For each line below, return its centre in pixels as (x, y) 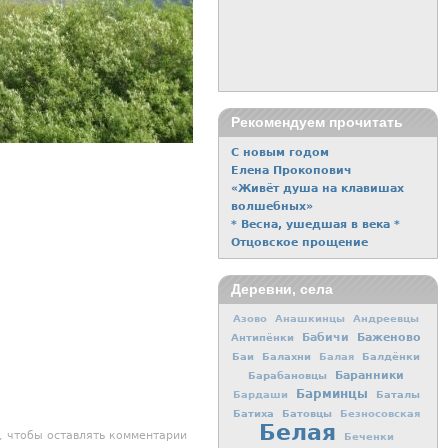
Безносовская (379, 414)
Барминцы (331, 394)
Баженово (389, 337)
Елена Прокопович (291, 170)
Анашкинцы (310, 319)
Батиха (253, 413)
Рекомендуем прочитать (316, 122)
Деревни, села (281, 289)
